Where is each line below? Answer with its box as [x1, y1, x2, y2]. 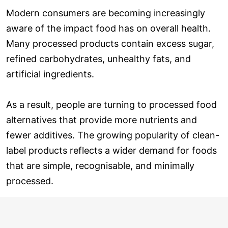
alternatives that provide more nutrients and [6, 114, 197, 125]
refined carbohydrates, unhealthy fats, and [6, 53, 191, 64]
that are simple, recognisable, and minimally [6, 160, 194, 171]
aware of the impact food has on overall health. [6, 22, 211, 34]
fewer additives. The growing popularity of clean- [6, 129, 219, 140]
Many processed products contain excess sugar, [6, 38, 214, 49]
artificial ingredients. [6, 68, 94, 79]
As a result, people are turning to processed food [6, 99, 217, 110]
